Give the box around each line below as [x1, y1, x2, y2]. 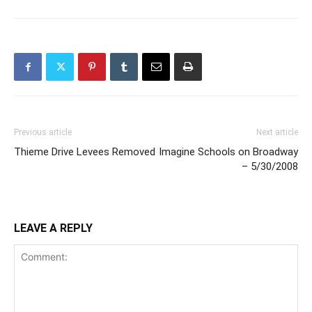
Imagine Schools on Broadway [159, 146, 298, 159]
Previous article [14, 127, 72, 138]
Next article [256, 127, 298, 138]
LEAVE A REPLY [14, 221, 93, 235]
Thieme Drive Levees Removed [14, 146, 155, 159]
